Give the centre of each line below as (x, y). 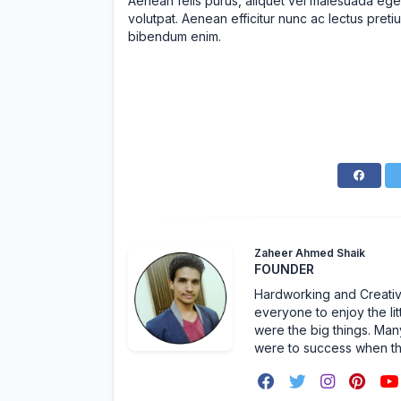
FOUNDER (284, 269)
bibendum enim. (175, 36)
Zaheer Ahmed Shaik (309, 253)
